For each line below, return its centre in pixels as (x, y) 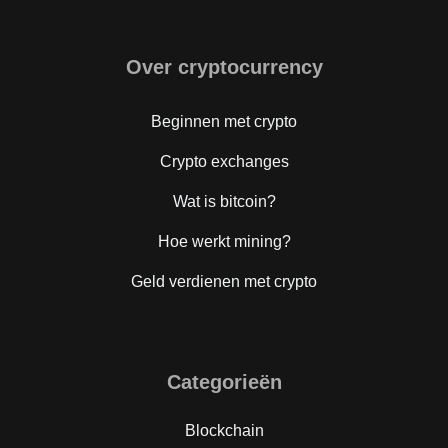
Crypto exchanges (224, 161)
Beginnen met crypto (224, 121)
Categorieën (224, 381)
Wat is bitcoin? (224, 201)
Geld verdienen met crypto (224, 281)
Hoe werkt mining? (224, 241)
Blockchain (224, 430)
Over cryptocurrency (224, 66)
